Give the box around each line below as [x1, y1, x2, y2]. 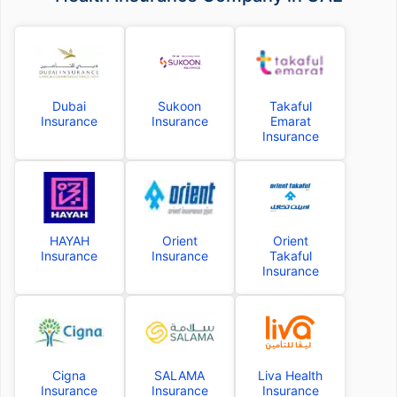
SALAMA [154, 368, 206, 384]
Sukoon [158, 98, 202, 114]
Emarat [269, 113, 311, 129]
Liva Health [258, 368, 323, 384]
